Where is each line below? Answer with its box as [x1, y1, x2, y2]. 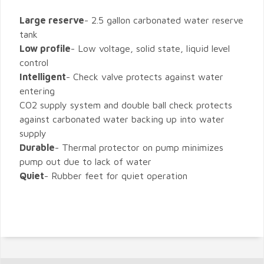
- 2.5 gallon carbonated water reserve [84, 15, 243, 25]
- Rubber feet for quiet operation [44, 170, 187, 181]
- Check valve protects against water [66, 71, 223, 82]
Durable [19, 142, 55, 153]
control [19, 57, 48, 68]
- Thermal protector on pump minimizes [55, 142, 223, 153]
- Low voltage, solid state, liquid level [71, 43, 230, 54]
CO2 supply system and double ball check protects [19, 100, 232, 110]
